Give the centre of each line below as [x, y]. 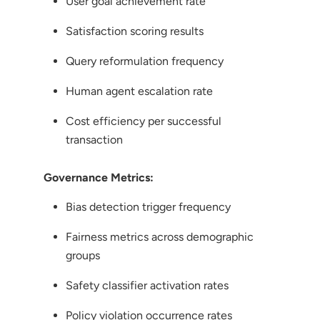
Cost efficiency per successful [143, 121]
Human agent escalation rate [139, 91]
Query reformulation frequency [144, 61]
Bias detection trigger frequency [148, 206]
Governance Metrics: [98, 177]
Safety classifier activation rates [147, 285]
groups [82, 255]
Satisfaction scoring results [134, 31]
